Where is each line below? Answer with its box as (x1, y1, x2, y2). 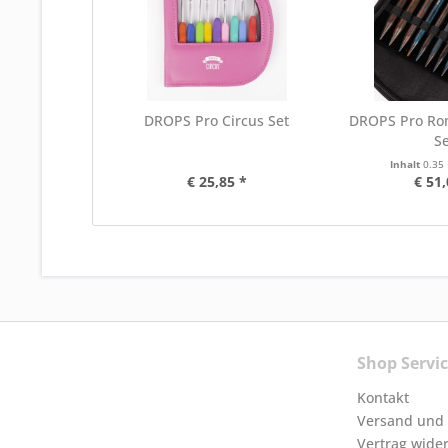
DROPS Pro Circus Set (144, 111, 290, 130)
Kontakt (357, 388, 409, 407)
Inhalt (390, 157, 424, 171)
